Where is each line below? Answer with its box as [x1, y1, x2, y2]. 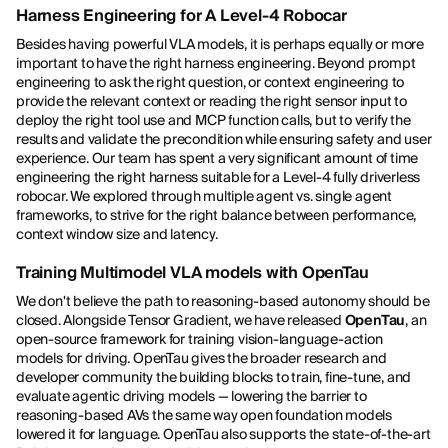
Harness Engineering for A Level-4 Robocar [16, 5, 347, 27]
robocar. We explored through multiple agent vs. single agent [16, 187, 392, 206]
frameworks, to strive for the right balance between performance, [16, 206, 417, 225]
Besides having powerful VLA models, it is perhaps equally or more [16, 35, 424, 54]
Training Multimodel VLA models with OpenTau [16, 262, 369, 284]
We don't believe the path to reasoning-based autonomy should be [16, 292, 430, 311]
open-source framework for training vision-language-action [16, 330, 383, 349]
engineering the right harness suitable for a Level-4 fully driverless [16, 168, 421, 187]
